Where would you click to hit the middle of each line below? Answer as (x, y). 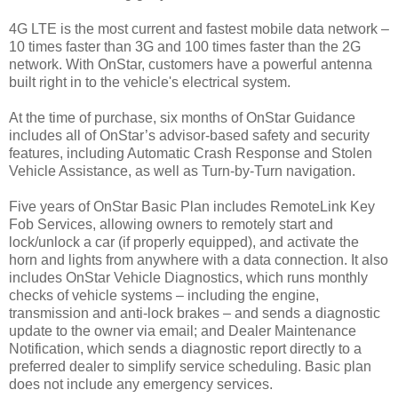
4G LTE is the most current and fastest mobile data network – (199, 29)
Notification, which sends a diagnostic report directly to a (185, 349)
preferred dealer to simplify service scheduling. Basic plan (190, 367)
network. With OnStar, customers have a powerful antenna (191, 65)
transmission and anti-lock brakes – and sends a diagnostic (195, 314)
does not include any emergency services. (141, 385)
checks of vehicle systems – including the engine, (164, 296)
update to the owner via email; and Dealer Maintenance (183, 331)
